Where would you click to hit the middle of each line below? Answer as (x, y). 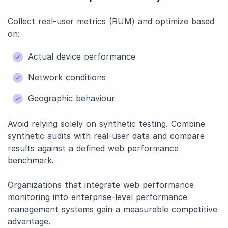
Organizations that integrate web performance (101, 185)
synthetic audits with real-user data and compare (106, 136)
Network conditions (67, 77)
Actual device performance (82, 56)
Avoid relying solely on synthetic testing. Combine (106, 124)
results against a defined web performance (93, 148)
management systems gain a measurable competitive (112, 209)
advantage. (29, 221)
